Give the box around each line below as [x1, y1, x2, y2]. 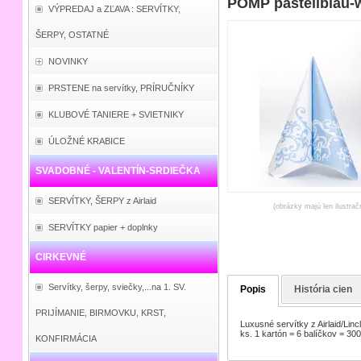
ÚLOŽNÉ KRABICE [48, 136, 125, 146]
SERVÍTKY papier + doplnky [48, 222, 158, 232]
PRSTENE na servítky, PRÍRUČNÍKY [48, 83, 194, 93]
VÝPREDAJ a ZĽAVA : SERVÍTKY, [48, 4, 180, 14]
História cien [293, 284, 352, 295]
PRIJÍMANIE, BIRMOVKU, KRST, [35, 308, 166, 317]
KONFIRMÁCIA [35, 334, 97, 343]
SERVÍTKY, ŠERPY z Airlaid [48, 196, 156, 205]
